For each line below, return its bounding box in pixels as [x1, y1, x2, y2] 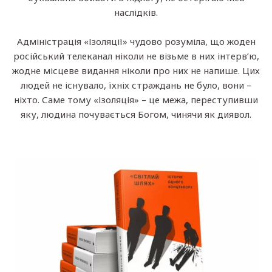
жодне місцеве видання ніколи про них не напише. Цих [12, 64, 260, 76]
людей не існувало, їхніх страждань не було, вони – [21, 78, 251, 91]
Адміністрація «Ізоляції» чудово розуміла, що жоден [16, 35, 256, 47]
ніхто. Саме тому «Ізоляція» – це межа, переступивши [14, 93, 258, 106]
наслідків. [114, 5, 158, 18]
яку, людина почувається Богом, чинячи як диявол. [21, 107, 251, 120]
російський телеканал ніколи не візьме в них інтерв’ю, [13, 49, 259, 62]
